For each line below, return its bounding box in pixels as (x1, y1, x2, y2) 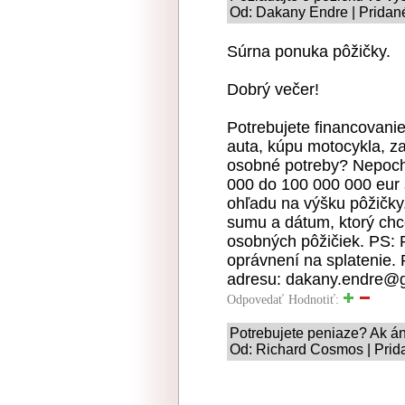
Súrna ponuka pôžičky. (227, 42, 391, 61)
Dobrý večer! (227, 80, 319, 99)
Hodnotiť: (288, 292, 343, 306)
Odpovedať (227, 292, 284, 306)
